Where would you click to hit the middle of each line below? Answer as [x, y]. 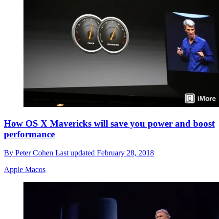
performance [29, 134]
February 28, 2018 [125, 153]
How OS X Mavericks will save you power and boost [109, 123]
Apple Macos [25, 170]
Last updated [76, 153]
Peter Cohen [35, 153]
